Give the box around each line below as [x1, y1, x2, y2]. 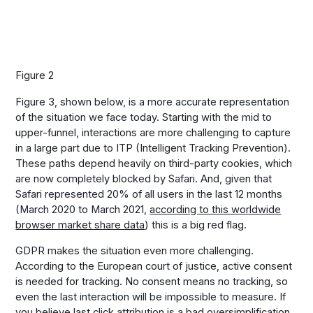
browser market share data [15, 218, 145, 231]
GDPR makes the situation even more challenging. [15, 245, 254, 258]
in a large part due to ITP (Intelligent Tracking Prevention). [15, 141, 291, 154]
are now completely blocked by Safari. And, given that [15, 172, 272, 185]
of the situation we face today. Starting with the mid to [15, 110, 272, 124]
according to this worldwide [150, 203, 282, 216]
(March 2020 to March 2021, [15, 203, 150, 216]
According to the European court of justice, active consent [15, 260, 293, 273]
